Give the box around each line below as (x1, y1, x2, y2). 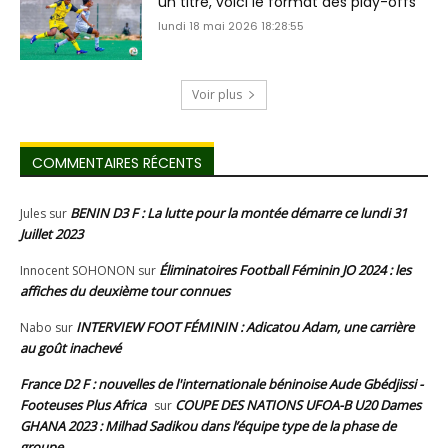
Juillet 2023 (20, 224, 83, 243)
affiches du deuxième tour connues (20, 281, 230, 300)
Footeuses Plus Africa (20, 395, 146, 414)
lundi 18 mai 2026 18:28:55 (158, 18, 305, 35)
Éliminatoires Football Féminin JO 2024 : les (159, 260, 411, 279)
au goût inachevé (20, 338, 121, 357)
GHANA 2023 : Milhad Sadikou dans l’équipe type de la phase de (20, 416, 396, 435)
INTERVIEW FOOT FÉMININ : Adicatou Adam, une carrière (76, 317, 414, 336)
